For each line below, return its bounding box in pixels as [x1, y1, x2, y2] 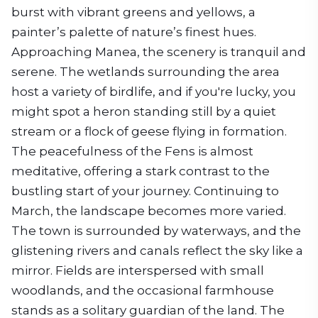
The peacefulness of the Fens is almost [11, 144, 253, 158]
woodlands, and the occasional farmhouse [11, 283, 274, 297]
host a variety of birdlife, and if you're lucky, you [11, 84, 296, 99]
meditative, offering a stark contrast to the [11, 164, 270, 178]
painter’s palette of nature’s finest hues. [11, 25, 256, 39]
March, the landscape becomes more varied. [11, 204, 286, 218]
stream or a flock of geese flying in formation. [11, 124, 287, 138]
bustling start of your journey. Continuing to [11, 184, 279, 198]
